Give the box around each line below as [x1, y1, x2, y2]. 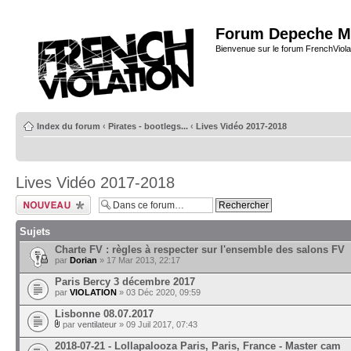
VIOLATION [70, 288, 117, 297]
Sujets [20, 226, 50, 237]
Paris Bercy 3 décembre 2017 [55, 276, 195, 288]
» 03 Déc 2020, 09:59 [117, 288, 201, 297]
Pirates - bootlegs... [108, 121, 188, 131]
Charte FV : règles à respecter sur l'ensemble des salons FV [55, 244, 345, 255]
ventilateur [78, 320, 117, 329]
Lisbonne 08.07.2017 [55, 308, 154, 320]
